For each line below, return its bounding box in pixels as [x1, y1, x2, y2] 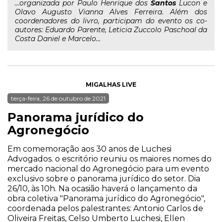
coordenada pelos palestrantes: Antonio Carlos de [7, 204, 203, 213]
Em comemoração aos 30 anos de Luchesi [7, 144, 171, 154]
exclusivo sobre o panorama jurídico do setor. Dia [7, 174, 200, 183]
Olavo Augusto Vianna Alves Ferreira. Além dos [15, 7, 207, 16]
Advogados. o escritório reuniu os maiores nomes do [7, 154, 212, 164]
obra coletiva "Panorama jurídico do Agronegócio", [7, 194, 205, 203]
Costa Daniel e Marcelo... [15, 34, 101, 43]
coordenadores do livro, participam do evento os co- [15, 16, 207, 25]
